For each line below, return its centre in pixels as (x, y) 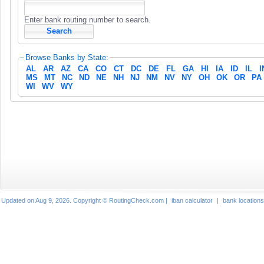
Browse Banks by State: (67, 57)
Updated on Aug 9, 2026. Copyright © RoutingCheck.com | (85, 200)
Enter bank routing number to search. (88, 19)
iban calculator (192, 200)
